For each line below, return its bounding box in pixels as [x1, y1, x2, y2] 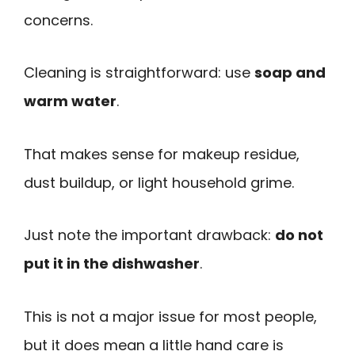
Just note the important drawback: [24, 225, 275, 246]
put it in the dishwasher [24, 254, 200, 274]
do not [275, 225, 323, 246]
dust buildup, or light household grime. [24, 172, 294, 193]
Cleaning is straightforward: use [24, 63, 254, 83]
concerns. [24, 10, 93, 30]
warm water [24, 91, 116, 112]
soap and [254, 63, 326, 83]
